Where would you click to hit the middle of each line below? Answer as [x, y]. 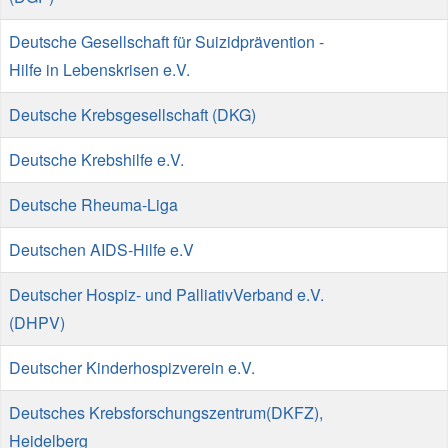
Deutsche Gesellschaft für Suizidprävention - [166, 41]
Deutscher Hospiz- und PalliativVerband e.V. [166, 294]
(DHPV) [37, 322]
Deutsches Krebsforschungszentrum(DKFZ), [166, 412]
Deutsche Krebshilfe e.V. [96, 159]
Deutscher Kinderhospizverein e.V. [132, 367]
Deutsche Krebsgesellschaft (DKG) [132, 114]
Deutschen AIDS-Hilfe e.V [101, 249]
